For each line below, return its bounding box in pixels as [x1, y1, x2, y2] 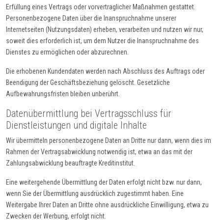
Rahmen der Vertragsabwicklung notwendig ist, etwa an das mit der [6, 148, 192, 156]
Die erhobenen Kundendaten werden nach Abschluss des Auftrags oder [6, 67, 205, 76]
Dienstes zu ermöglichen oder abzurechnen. [6, 48, 129, 56]
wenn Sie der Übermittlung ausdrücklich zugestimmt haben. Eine [6, 190, 184, 198]
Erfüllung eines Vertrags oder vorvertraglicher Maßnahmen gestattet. [6, 3, 195, 11]
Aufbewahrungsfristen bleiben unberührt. [6, 90, 120, 98]
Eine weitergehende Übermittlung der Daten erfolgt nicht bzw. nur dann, [6, 178, 202, 187]
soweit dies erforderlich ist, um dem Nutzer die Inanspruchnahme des [6, 37, 199, 45]
